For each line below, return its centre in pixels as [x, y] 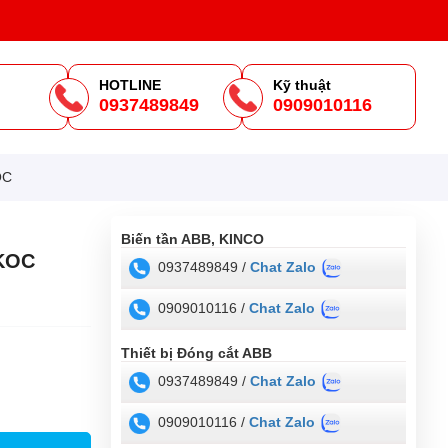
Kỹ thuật [302, 85]
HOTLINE [130, 85]
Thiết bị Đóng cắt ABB [196, 352]
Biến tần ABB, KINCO [192, 238]
